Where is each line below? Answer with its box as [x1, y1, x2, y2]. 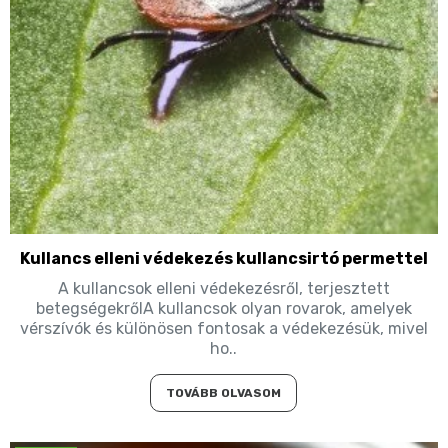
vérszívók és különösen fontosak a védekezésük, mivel [19, 318, 428, 338]
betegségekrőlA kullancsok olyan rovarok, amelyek [35, 298, 412, 318]
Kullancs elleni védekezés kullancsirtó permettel [19, 248, 428, 268]
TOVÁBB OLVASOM [166, 385, 282, 400]
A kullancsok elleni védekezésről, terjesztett [57, 278, 390, 298]
